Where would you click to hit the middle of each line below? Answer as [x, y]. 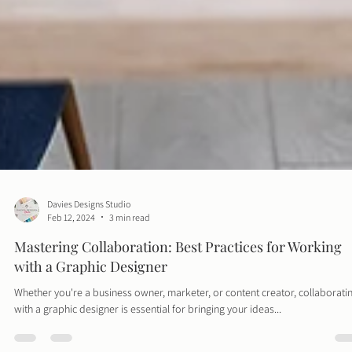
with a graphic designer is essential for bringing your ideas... [148, 334]
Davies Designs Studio [89, 229]
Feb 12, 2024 [71, 242]
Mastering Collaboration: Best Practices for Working [178, 271]
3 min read [130, 242]
